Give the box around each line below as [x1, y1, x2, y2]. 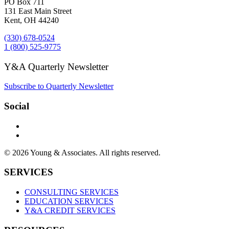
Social [4, 100, 29, 111]
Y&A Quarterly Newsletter [4, 61, 108, 72]
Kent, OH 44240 [4, 15, 59, 25]
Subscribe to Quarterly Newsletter [4, 82, 113, 91]
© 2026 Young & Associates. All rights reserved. [4, 148, 161, 157]
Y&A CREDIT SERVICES [25, 206, 116, 215]
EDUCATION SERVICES [25, 197, 113, 206]
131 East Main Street [4, 6, 72, 15]
